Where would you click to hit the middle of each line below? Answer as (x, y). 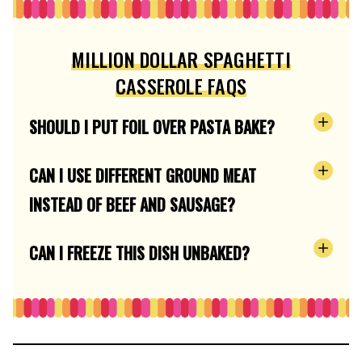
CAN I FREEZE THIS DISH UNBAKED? (139, 253)
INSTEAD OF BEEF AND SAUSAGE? (132, 205)
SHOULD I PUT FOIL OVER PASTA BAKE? (152, 127)
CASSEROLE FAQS (181, 86)
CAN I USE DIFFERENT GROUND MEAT (143, 176)
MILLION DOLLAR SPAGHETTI (181, 59)
